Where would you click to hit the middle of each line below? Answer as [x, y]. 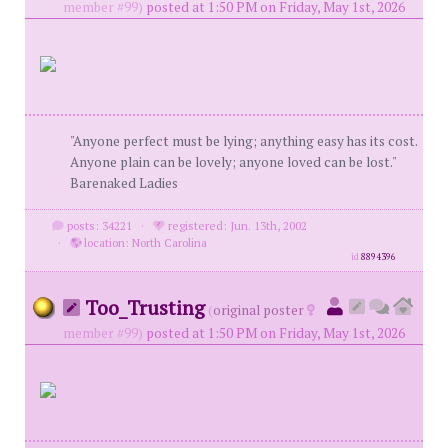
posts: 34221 [97, 225]
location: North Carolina [143, 242]
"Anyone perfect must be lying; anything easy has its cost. [243, 141]
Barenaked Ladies [124, 183]
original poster [258, 310]
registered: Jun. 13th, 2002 [235, 225]
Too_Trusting [142, 307]
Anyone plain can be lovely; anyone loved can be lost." [233, 162]
